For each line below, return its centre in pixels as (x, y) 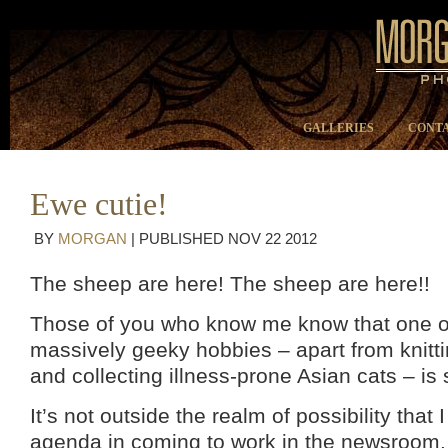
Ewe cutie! (99, 204)
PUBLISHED (183, 239)
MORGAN (92, 239)
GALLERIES (338, 128)
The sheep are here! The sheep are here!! (230, 283)
